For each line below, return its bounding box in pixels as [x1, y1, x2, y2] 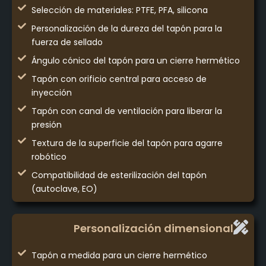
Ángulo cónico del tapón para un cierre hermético [31, 55, 240, 67]
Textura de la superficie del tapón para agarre [31, 137, 223, 150]
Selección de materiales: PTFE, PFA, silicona [31, 4, 208, 17]
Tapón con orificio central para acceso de [31, 73, 207, 85]
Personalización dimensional [74, 221, 233, 236]
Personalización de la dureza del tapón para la [31, 23, 222, 35]
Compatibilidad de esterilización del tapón [31, 169, 207, 182]
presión [31, 119, 62, 131]
